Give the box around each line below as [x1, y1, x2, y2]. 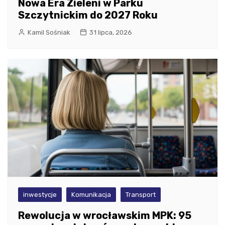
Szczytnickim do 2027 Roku [18, 9, 158, 21]
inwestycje [23, 191, 57, 199]
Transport [126, 191, 156, 199]
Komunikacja [71, 191, 111, 199]
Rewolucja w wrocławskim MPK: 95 [18, 209, 191, 222]
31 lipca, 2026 [89, 28, 132, 36]
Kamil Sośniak [28, 28, 70, 36]
